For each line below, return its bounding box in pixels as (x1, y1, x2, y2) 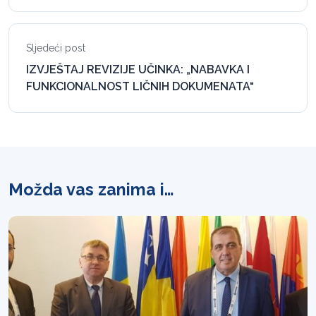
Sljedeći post (26, 42, 88, 54)
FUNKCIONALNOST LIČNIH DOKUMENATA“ (26, 80, 254, 94)
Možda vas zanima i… (8, 180, 174, 200)
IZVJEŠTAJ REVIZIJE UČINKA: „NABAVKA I (26, 63, 250, 77)
